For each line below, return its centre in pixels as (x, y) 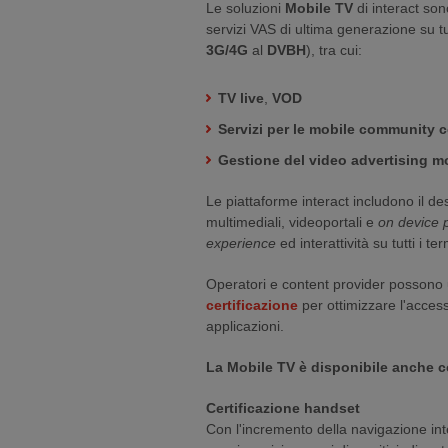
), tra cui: (334, 50)
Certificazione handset (283, 408)
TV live (241, 98)
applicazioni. (245, 326)
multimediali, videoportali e (292, 222)
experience (241, 243)
